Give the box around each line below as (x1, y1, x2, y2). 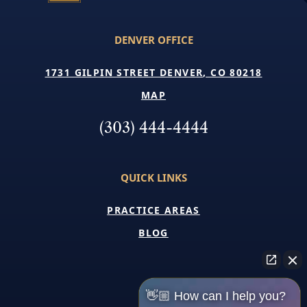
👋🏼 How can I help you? (146, 289, 286, 303)
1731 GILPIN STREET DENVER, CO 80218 (45, 66, 262, 79)
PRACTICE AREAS (107, 204, 200, 217)
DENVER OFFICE (114, 33, 193, 47)
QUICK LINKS (120, 171, 187, 184)
